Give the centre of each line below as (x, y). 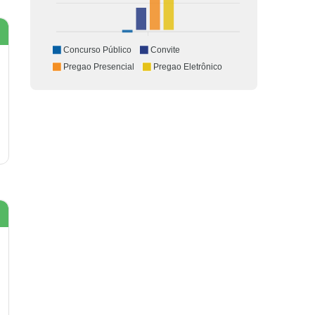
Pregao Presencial (99, 67)
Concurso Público (97, 50)
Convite (165, 50)
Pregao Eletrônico (188, 67)
